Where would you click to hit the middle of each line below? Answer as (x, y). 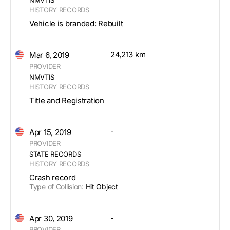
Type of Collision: (56, 186)
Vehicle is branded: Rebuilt (76, 23)
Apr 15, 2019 (50, 132)
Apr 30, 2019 (51, 218)
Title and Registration (67, 100)
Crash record (53, 177)
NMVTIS (42, 77)
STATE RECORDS (55, 154)
